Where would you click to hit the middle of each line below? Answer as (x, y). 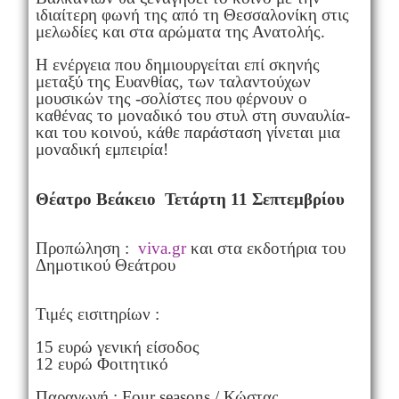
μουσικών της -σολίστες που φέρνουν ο (171, 99)
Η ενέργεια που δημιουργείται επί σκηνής (177, 65)
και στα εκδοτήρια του (265, 248)
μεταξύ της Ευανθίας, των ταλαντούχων (173, 82)
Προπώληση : (86, 248)
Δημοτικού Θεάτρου (105, 265)
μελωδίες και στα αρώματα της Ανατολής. (180, 32)
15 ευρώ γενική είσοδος (117, 347)
